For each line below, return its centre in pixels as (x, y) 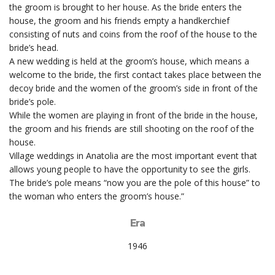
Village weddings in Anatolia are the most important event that (133, 155)
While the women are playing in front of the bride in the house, (134, 115)
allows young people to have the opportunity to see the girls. (130, 169)
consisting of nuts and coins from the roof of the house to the (133, 34)
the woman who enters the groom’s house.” (97, 196)
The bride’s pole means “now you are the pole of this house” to (135, 182)
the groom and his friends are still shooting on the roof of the (132, 128)
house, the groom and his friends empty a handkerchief (119, 20)
